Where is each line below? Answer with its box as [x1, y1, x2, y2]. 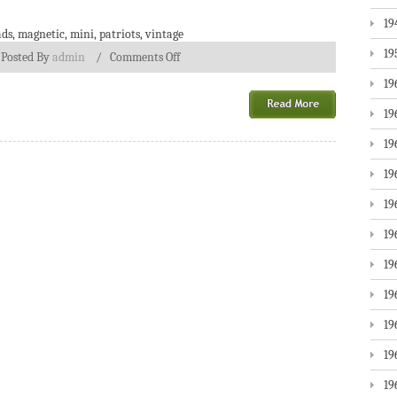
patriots [99, 27, 140, 42]
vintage [145, 27, 183, 42]
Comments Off [110, 50, 180, 65]
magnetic [18, 27, 65, 42]
